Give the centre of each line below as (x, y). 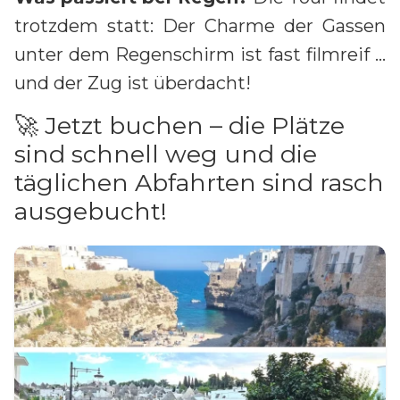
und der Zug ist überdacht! (133, 83)
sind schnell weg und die (166, 154)
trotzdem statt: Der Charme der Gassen (200, 25)
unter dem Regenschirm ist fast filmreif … (200, 54)
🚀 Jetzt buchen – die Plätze (179, 125)
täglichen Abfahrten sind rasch (199, 182)
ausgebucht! (91, 211)
